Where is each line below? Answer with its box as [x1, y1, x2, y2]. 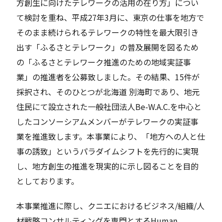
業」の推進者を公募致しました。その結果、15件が [16, 71, 200, 83]
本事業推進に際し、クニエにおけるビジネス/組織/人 [16, 200, 205, 212]
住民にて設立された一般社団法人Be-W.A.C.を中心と [16, 101, 202, 113]
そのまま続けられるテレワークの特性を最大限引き [16, 26, 199, 39]
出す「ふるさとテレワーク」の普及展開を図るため [16, 41, 199, 54]
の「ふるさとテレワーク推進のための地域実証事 [16, 56, 191, 68]
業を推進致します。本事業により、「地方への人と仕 [16, 130, 206, 143]
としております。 [16, 175, 79, 187]
